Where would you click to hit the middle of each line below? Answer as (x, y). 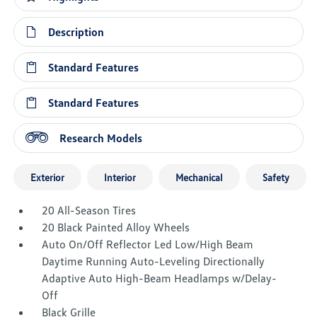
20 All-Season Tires (89, 210)
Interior (120, 177)
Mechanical (200, 177)
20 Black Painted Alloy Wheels (116, 227)
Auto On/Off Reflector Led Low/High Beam (148, 244)
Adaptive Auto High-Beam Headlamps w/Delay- (160, 278)
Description (76, 32)
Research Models (101, 138)
